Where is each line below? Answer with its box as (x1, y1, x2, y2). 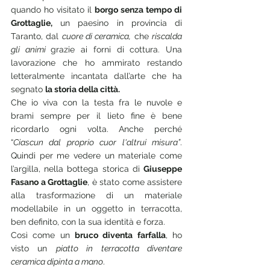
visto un (11, 243, 56, 253)
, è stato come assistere (87, 177, 182, 187)
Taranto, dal (11, 31, 62, 41)
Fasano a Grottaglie (11, 177, 87, 187)
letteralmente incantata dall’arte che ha (11, 71, 182, 81)
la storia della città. (45, 84, 120, 94)
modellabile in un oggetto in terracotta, (11, 204, 182, 213)
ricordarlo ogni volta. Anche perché (11, 124, 182, 134)
